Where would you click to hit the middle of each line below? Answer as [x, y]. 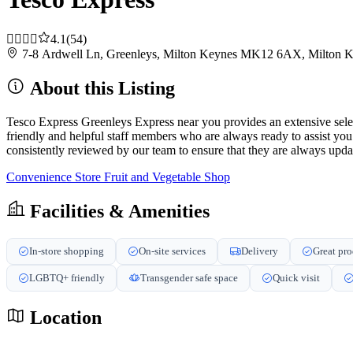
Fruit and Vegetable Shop [167, 176]
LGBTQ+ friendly [67, 277]
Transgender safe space [189, 277]
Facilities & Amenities [117, 211]
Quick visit [296, 277]
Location [63, 318]
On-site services [172, 251]
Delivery [260, 251]
